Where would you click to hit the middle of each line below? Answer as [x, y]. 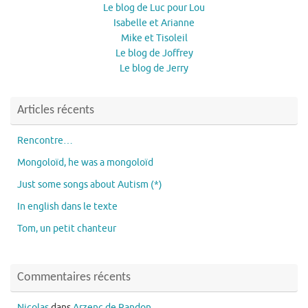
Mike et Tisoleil [154, 38]
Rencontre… [45, 140]
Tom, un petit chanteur [67, 228]
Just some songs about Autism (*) [90, 184]
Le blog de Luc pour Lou [154, 8]
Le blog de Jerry [154, 68]
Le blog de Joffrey [154, 53]
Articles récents [56, 110]
